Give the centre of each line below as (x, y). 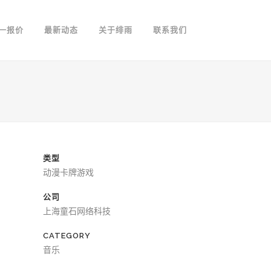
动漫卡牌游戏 (68, 172)
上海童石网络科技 (77, 211)
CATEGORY (67, 236)
